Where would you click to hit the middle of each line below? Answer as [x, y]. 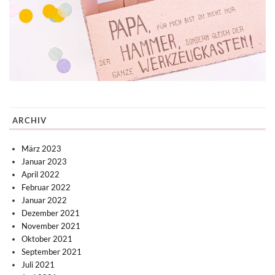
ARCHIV [29, 120]
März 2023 [41, 148]
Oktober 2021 [47, 238]
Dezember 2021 [51, 213]
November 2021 [51, 226]
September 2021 [52, 251]
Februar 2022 [46, 187]
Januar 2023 [44, 161]
